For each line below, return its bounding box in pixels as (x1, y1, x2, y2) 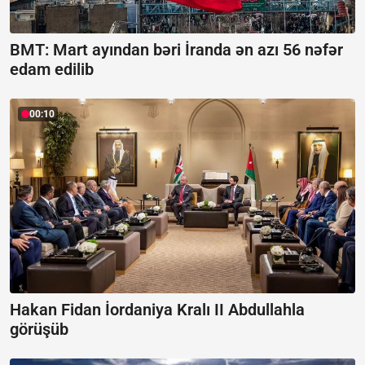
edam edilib (10, 59, 94, 80)
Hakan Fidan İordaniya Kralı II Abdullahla (10, 299, 305, 319)
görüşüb (10, 319, 68, 339)
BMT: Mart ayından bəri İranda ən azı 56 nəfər (10, 40, 343, 60)
